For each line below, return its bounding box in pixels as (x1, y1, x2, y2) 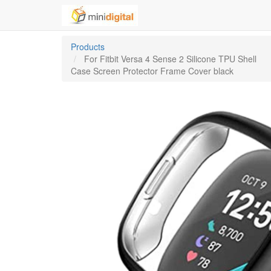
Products (71, 41, 105, 53)
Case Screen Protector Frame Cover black (71, 65, 233, 77)
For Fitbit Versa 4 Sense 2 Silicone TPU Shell (84, 53, 256, 65)
